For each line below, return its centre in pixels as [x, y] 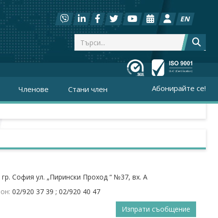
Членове [34, 89]
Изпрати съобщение [156, 209]
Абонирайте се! [179, 88]
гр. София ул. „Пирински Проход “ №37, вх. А [74, 177]
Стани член [88, 89]
